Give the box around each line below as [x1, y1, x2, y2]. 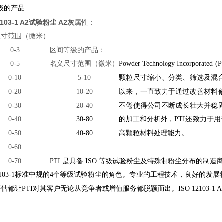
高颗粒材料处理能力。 [119, 129, 188, 137]
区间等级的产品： [50, 46, 105, 54]
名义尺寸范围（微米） [50, 60, 119, 67]
